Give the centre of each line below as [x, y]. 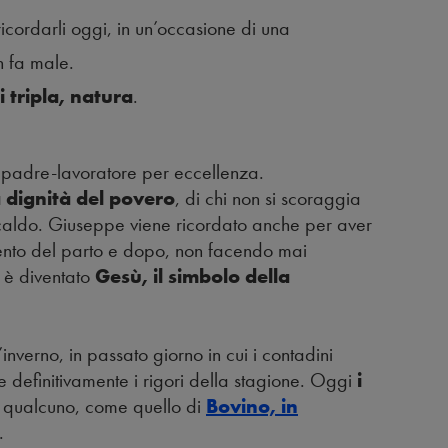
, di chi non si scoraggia [268, 198]
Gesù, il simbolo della [192, 276]
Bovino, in [252, 406]
